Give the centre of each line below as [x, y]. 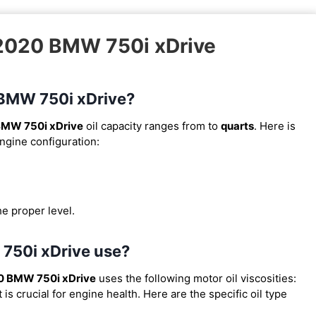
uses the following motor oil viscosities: [196, 278]
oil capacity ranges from [146, 126]
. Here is [275, 126]
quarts [237, 126]
